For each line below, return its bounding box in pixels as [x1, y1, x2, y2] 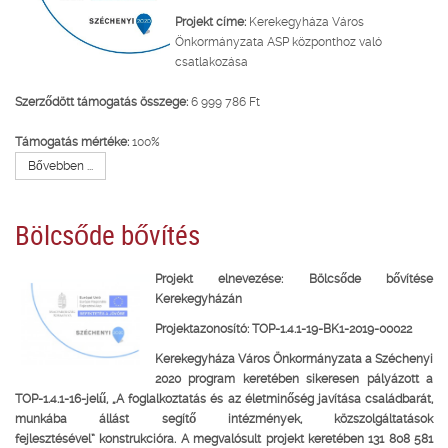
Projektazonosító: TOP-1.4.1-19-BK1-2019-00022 [155, 321, 412, 336]
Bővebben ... [28, 158, 93, 173]
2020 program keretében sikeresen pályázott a [155, 371, 433, 386]
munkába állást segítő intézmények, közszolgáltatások [15, 411, 433, 426]
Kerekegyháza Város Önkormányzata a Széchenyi [155, 351, 433, 366]
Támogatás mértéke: [15, 134, 129, 149]
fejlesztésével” [15, 431, 100, 446]
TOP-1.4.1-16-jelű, [15, 391, 113, 406]
